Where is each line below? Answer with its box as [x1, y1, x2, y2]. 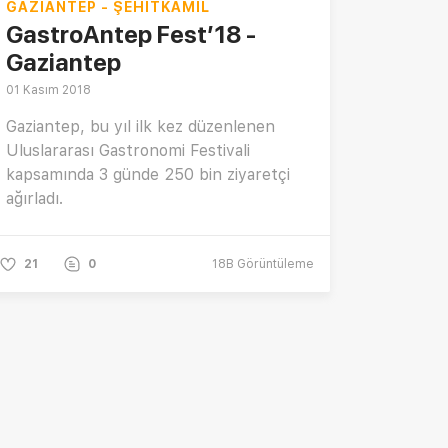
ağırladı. [6, 189, 63, 209]
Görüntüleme [234, 257, 314, 272]
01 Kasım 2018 [6, 83, 91, 98]
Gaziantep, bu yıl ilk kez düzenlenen [6, 117, 275, 137]
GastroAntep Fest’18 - [6, 20, 256, 50]
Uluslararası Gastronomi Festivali [6, 141, 250, 161]
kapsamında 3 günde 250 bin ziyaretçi [6, 165, 290, 185]
